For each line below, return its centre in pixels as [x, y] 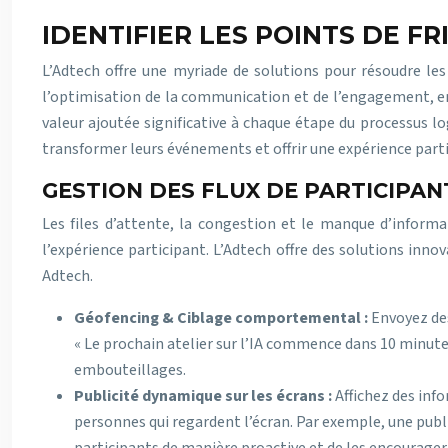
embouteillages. [130, 370]
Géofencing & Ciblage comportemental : [222, 318]
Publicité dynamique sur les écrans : [204, 396]
